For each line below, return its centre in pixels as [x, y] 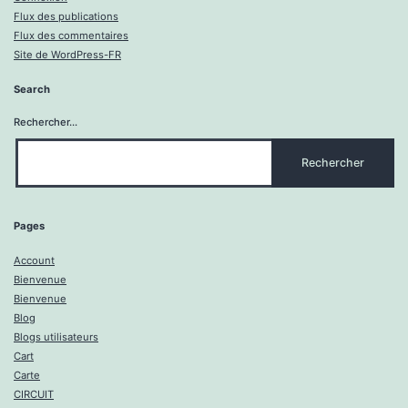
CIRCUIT [34, 395]
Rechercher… [46, 122]
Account [34, 261]
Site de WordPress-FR [67, 55]
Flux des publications [66, 17]
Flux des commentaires [71, 36]
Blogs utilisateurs [56, 337]
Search [32, 90]
